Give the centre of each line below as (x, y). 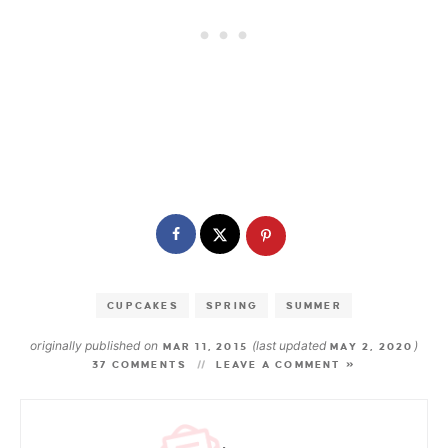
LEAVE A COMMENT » (285, 364)
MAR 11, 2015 (205, 346)
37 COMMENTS (139, 364)
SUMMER (313, 305)
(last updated (291, 345)
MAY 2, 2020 (372, 346)
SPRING (232, 305)
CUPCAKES (143, 305)
